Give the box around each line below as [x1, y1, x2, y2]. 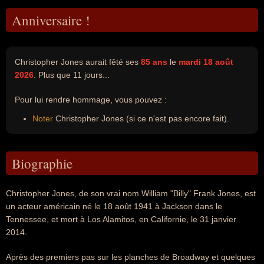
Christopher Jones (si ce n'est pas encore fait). [53, 114, 229, 123]
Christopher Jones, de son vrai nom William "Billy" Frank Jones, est [6, 189, 256, 198]
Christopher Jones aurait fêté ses [15, 57, 141, 67]
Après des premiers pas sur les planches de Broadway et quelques [6, 252, 255, 262]
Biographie [12, 154, 72, 172]
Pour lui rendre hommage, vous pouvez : [15, 95, 167, 104]
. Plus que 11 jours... [34, 70, 110, 80]
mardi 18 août [179, 57, 233, 67]
